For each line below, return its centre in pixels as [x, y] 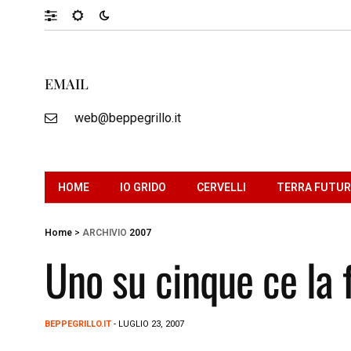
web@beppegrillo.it [127, 118]
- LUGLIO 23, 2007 [148, 324]
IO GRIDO [143, 187]
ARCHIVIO [105, 232]
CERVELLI [221, 187]
